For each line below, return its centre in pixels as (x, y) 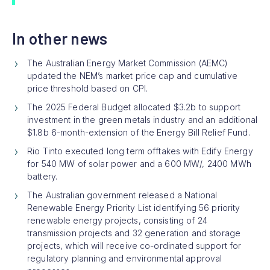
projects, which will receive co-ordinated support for (134, 245)
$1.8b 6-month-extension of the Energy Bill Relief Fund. (139, 132)
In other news (60, 38)
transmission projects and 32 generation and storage (134, 233)
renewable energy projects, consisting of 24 (118, 220)
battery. (42, 176)
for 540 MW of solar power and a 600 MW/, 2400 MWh (139, 163)
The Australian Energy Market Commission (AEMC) (128, 63)
